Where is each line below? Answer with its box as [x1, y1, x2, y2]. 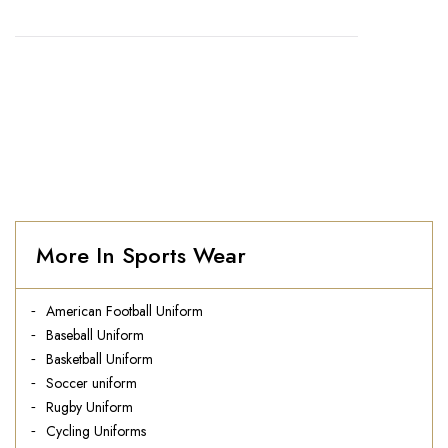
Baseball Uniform [46, 325, 144, 345]
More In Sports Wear [36, 239, 246, 271]
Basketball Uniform [46, 349, 153, 369]
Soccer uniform [46, 373, 137, 393]
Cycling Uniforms [46, 421, 146, 441]
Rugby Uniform [46, 397, 133, 417]
